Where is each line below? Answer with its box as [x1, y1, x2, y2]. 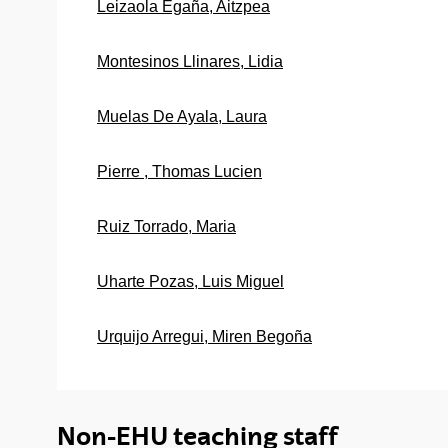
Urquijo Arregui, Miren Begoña [97, 327, 312, 345]
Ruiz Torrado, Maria [97, 217, 236, 235]
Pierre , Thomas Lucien [97, 162, 262, 180]
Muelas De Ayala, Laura [97, 107, 267, 125]
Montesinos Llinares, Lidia [97, 52, 283, 70]
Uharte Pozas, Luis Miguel [97, 272, 284, 290]
